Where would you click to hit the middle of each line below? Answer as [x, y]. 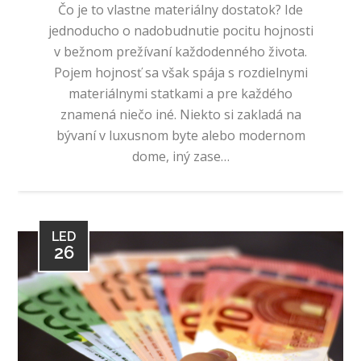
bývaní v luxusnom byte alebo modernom [180, 135]
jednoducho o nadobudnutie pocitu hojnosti [180, 30]
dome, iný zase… [180, 156]
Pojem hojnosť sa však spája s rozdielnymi [180, 72]
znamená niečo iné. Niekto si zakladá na [180, 114]
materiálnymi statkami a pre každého [180, 93]
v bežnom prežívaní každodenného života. [180, 51]
